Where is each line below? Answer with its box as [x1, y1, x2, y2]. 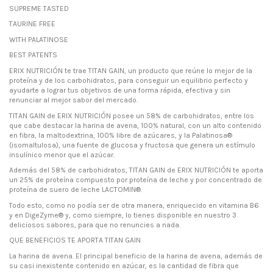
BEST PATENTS [9, 51, 57, 60]
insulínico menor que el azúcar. [9, 150, 115, 159]
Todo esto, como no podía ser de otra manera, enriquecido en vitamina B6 [9, 200, 259, 210]
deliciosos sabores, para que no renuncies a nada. [9, 220, 180, 229]
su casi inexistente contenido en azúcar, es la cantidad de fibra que [9, 261, 239, 270]
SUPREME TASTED [9, 4, 69, 13]
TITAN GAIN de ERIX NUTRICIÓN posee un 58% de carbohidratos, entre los [9, 111, 254, 120]
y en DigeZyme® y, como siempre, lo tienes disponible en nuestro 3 [9, 210, 236, 219]
